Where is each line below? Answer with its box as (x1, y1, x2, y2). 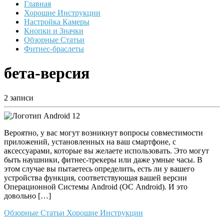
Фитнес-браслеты (24, 44, 84, 53)
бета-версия (4, 64, 89, 82)
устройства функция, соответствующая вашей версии (4, 173, 187, 182)
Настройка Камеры (24, 17, 89, 26)
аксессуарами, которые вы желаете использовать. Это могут (4, 146, 209, 155)
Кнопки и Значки (24, 26, 83, 35)
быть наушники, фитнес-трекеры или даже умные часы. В (4, 155, 202, 164)
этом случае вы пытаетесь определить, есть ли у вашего (4, 164, 194, 173)
